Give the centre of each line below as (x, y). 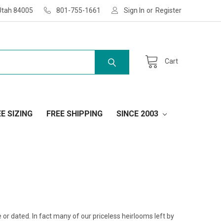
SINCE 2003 (138, 113)
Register (169, 10)
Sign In (134, 10)
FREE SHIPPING (74, 113)
